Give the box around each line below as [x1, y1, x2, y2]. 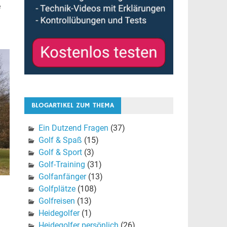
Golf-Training [38, 160, 85, 170]
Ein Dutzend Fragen [38, 123, 108, 133]
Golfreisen [38, 196, 75, 206]
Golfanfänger [38, 172, 86, 182]
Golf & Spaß [38, 135, 82, 145]
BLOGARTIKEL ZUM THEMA [31, 101, 114, 110]
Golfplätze [38, 184, 75, 194]
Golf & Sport [38, 147, 82, 158]
